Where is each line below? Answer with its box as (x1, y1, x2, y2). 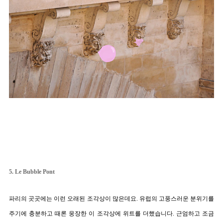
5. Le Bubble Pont (9, 168, 55, 175)
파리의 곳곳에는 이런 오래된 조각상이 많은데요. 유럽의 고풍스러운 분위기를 (9, 195, 214, 202)
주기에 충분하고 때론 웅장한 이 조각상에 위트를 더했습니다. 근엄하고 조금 (9, 210, 214, 217)
